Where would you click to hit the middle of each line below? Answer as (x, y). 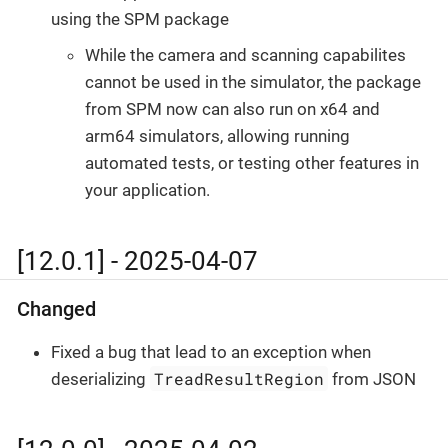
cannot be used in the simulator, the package (253, 81)
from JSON (372, 379)
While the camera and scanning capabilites (245, 54)
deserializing (100, 379)
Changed (56, 310)
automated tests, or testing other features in (252, 162)
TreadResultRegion (239, 379)
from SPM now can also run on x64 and (232, 108)
